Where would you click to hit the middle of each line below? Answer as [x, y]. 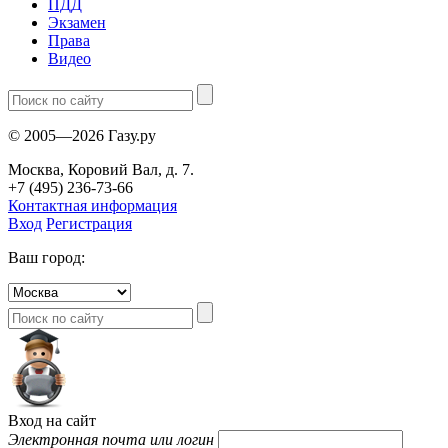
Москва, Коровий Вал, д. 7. [101, 169]
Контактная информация [92, 205]
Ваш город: [46, 257]
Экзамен [77, 22]
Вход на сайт [52, 420]
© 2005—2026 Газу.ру [82, 135]
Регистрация [89, 223]
